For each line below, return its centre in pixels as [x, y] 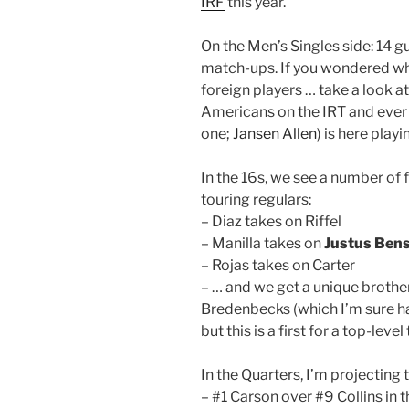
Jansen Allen [275, 133]
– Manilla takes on [262, 243]
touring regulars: [256, 199]
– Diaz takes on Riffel [273, 221]
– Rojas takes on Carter [279, 265]
